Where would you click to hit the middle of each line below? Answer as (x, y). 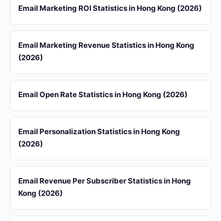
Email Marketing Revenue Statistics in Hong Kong (106, 45)
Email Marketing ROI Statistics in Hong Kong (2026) (110, 8)
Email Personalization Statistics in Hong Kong (99, 131)
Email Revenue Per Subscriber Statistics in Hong (105, 181)
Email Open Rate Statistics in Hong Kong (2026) (103, 94)
